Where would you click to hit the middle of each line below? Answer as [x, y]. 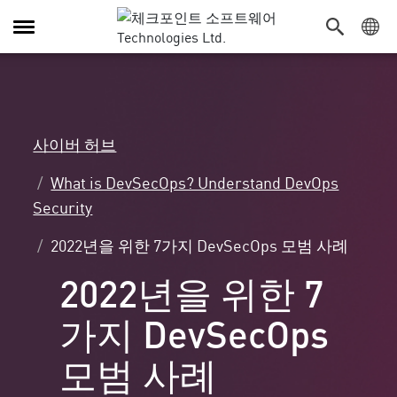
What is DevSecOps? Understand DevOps [195, 182]
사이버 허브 [75, 144]
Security [63, 207]
